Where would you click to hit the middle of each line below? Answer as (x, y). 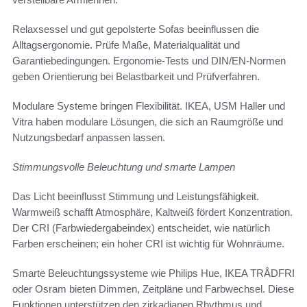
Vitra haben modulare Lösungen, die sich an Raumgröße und (148, 122)
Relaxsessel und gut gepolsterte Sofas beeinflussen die (136, 29)
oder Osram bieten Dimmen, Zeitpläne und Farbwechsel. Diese (153, 289)
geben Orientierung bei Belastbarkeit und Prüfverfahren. (136, 77)
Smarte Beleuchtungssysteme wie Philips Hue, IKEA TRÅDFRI (153, 273)
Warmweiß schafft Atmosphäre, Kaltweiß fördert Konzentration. (152, 212)
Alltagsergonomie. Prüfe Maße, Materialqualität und (126, 45)
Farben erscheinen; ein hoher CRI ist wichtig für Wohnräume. (148, 244)
